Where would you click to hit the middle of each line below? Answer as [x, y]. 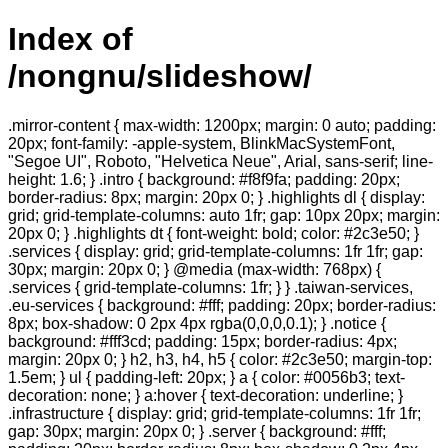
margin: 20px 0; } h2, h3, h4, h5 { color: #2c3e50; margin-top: [220, 359]
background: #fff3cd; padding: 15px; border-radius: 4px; [202, 341]
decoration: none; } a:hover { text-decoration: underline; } [205, 395]
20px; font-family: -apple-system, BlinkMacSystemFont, [201, 143]
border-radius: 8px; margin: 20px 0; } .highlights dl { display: [216, 197]
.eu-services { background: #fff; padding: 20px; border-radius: [222, 305]
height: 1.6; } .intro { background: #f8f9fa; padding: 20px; [204, 179]
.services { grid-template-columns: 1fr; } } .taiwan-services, [210, 287]
